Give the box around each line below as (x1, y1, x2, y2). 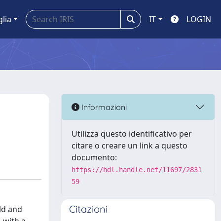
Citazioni (69, 203, 108, 215)
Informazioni (79, 102, 127, 112)
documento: (72, 152, 117, 163)
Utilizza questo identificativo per (72, 128, 192, 139)
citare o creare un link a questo (72, 140, 187, 151)
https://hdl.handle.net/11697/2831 (72, 166, 202, 174)
